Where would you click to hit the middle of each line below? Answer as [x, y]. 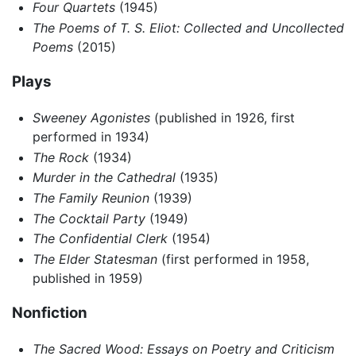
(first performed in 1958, [233, 259]
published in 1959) [87, 278]
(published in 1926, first [222, 118]
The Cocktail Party [89, 218]
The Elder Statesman [95, 259]
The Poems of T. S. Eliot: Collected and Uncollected [188, 27]
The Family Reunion [91, 197]
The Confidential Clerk [100, 239]
